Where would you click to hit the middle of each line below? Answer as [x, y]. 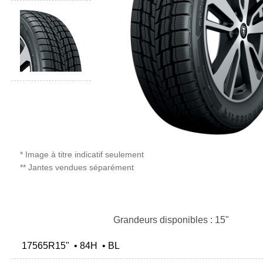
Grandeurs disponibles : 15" [171, 220]
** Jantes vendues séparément [77, 168]
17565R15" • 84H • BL [68, 246]
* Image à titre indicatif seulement [82, 155]
